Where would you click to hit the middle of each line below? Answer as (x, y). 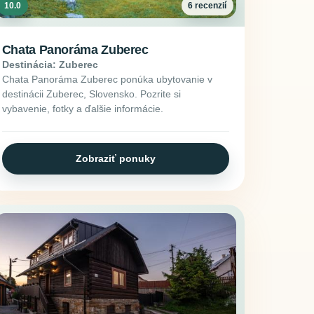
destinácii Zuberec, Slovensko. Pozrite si (91, 94)
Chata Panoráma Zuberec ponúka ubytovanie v (107, 79)
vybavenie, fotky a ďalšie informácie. (82, 108)
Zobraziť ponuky (115, 158)
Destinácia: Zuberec (50, 64)
